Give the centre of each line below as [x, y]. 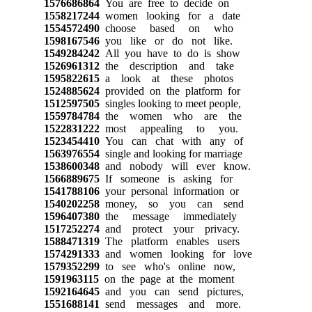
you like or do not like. [166, 40]
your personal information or [169, 191]
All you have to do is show [170, 53]
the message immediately [168, 216]
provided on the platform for [170, 91]
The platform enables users [169, 241]
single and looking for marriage [171, 153]
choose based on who [166, 28]
